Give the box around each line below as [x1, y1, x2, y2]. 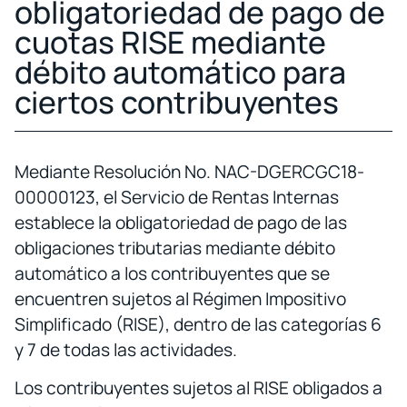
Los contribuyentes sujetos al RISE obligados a [15, 376, 382, 401]
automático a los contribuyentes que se [15, 261, 330, 285]
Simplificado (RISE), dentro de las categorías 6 [15, 312, 382, 336]
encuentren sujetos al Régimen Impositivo [15, 286, 346, 311]
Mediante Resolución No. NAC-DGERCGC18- [15, 159, 364, 184]
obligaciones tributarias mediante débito [15, 235, 335, 260]
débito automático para [15, 50, 346, 93]
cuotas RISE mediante [15, 20, 326, 63]
